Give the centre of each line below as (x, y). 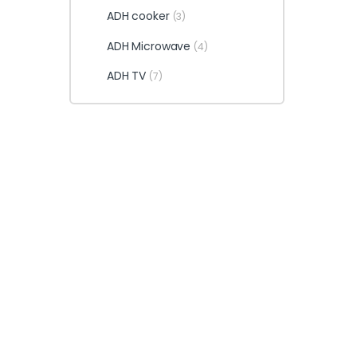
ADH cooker (138, 16)
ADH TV (126, 76)
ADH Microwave (149, 46)
